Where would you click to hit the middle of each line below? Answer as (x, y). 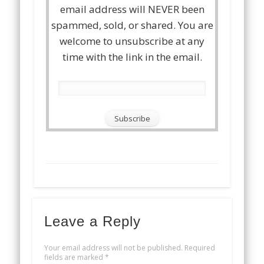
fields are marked (74, 258)
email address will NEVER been (132, 9)
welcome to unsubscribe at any (132, 41)
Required (199, 248)
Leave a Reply (92, 222)
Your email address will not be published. (113, 248)
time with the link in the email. (132, 57)
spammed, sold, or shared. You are (132, 25)
